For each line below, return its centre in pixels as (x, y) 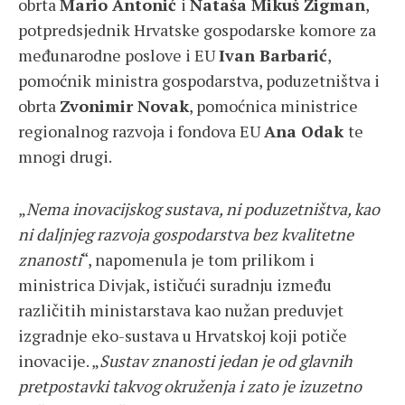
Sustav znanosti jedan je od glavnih (226, 361)
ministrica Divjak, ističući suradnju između (175, 285)
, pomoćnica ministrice (273, 106)
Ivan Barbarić (273, 56)
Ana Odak (306, 132)
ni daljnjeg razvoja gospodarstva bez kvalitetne (186, 235)
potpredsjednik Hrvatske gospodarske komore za (197, 30)
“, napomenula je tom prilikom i (198, 260)
